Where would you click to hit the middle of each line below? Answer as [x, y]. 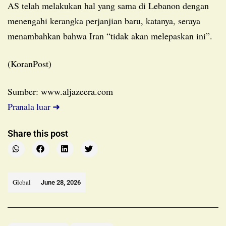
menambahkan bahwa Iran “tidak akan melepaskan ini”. [110, 36]
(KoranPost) [30, 63]
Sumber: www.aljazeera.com [63, 91]
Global [22, 182]
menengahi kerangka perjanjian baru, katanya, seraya [104, 20]
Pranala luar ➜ [34, 106]
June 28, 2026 [61, 182]
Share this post [38, 133]
